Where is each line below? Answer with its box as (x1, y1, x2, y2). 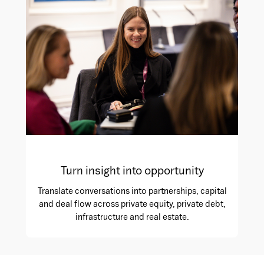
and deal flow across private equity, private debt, (38, 198, 226, 209)
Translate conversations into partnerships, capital (37, 185, 227, 196)
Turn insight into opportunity (60, 163, 204, 177)
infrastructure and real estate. (75, 211, 189, 222)
